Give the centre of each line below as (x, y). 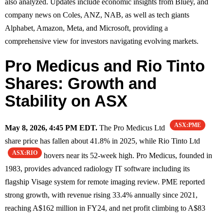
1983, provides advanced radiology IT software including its (97, 168)
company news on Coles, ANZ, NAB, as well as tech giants (97, 15)
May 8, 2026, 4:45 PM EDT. (51, 127)
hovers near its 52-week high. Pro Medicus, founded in (127, 155)
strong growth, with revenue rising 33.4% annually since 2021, (101, 195)
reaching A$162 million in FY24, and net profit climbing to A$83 (105, 208)
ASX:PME (188, 125)
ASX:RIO (25, 153)
